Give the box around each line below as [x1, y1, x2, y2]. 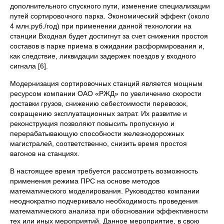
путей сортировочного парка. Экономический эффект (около [10, 12, 209, 20]
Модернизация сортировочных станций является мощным [10, 79, 202, 87]
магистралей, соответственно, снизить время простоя [10, 139, 187, 147]
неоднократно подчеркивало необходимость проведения [10, 197, 198, 205]
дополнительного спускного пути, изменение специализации [10, 2, 210, 10]
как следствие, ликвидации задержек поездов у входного [10, 52, 196, 60]
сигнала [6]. [10, 62, 48, 70]
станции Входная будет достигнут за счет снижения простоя [10, 32, 208, 40]
